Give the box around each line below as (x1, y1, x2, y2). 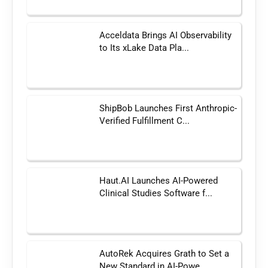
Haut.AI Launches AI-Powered (99, 175, 218, 187)
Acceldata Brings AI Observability (99, 30, 232, 41)
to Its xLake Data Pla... (99, 42, 190, 54)
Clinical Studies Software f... (99, 188, 213, 199)
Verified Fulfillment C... (99, 115, 190, 126)
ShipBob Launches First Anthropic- (99, 102, 237, 114)
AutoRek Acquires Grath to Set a (99, 248, 230, 259)
